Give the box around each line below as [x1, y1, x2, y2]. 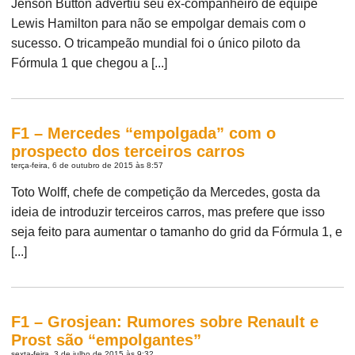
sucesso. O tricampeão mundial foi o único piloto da [11, 36, 301, 50]
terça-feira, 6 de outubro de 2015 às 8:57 [11, 160, 164, 170]
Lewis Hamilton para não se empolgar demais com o [11, 16, 307, 30]
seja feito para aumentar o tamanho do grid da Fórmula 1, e [11, 224, 343, 239]
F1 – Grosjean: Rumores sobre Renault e [11, 312, 319, 330]
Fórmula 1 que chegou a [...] [11, 55, 168, 70]
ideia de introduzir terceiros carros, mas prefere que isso [11, 204, 326, 219]
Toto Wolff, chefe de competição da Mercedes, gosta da [11, 185, 321, 199]
